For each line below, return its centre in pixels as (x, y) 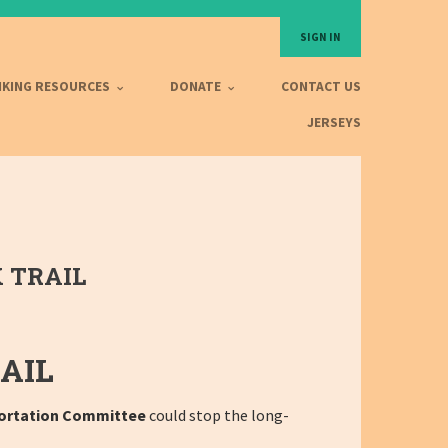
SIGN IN (320, 37)
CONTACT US (321, 87)
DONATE (197, 87)
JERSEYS (334, 123)
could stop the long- (217, 414)
